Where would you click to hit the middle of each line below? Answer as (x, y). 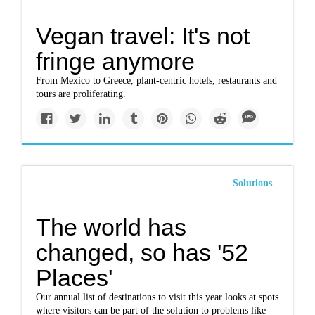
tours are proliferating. (81, 94)
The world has (111, 227)
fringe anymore (116, 61)
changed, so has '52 (142, 252)
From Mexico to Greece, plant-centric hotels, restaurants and (157, 81)
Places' (75, 278)
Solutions (252, 183)
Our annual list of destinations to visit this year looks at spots (157, 297)
